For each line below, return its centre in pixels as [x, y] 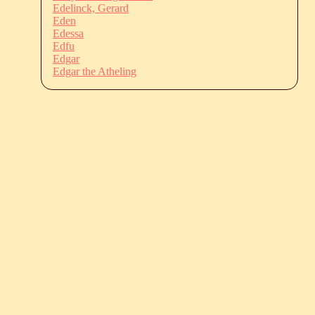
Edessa [68, 33]
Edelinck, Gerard [91, 8]
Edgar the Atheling [95, 71]
